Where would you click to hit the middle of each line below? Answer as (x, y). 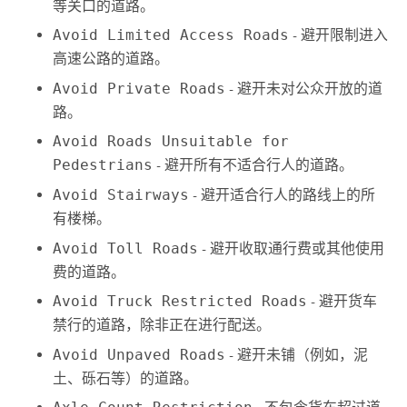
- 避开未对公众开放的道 (304, 88)
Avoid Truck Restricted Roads (180, 302)
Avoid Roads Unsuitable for (171, 142)
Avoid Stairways (121, 195)
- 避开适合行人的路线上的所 (283, 195)
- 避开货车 (342, 302)
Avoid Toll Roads (126, 248)
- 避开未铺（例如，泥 (297, 354)
